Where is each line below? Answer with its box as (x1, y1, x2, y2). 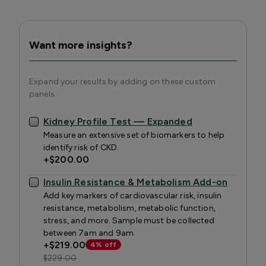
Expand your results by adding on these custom (29, 76, 216, 87)
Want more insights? (29, 38, 132, 52)
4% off (90, 240, 117, 249)
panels (29, 88, 55, 99)
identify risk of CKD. (43, 142, 119, 153)
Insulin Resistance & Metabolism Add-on (43, 176, 228, 188)
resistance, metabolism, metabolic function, (43, 202, 216, 213)
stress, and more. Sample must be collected (43, 215, 214, 226)
